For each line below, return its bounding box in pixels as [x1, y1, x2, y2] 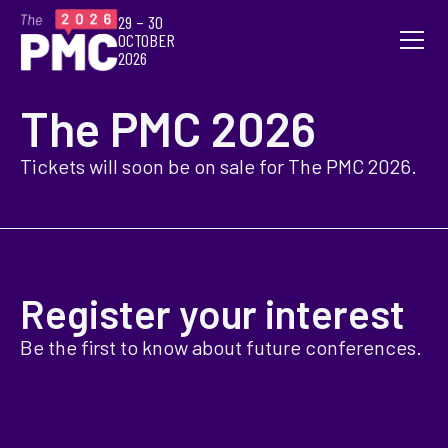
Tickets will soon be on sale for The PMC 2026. [20, 154, 417, 178]
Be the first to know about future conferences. [20, 335, 422, 359]
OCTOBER [117, 28, 175, 51]
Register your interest [20, 289, 405, 337]
